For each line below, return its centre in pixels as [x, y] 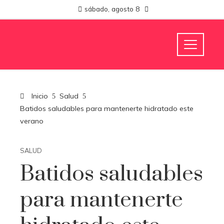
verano [32, 121]
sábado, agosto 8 [112, 9]
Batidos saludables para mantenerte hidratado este [107, 108]
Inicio [39, 96]
